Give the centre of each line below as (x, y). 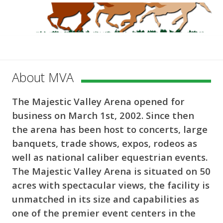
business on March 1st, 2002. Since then (103, 115)
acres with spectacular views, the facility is (111, 185)
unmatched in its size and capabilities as (106, 199)
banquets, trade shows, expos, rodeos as (105, 143)
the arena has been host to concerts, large (110, 129)
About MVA (43, 77)
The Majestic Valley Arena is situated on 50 (111, 171)
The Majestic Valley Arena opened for (98, 101)
